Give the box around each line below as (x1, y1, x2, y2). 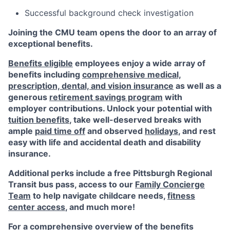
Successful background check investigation (25, 8, 194, 18)
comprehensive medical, (82, 69, 181, 80)
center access (8, 202, 65, 212)
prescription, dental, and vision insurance (8, 81, 174, 91)
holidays (145, 126, 178, 136)
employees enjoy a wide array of (73, 58, 205, 68)
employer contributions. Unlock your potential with (8, 103, 212, 113)
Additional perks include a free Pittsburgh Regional (8, 168, 212, 178)
